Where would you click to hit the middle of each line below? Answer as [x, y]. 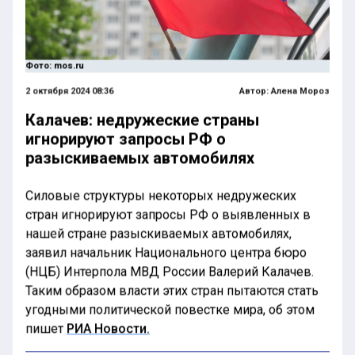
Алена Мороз [300, 90]
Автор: [255, 90]
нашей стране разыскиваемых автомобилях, [158, 233]
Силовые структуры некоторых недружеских [161, 195]
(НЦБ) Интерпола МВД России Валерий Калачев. [170, 271]
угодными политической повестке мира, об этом [170, 309]
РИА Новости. [108, 328]
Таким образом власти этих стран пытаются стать [172, 290]
